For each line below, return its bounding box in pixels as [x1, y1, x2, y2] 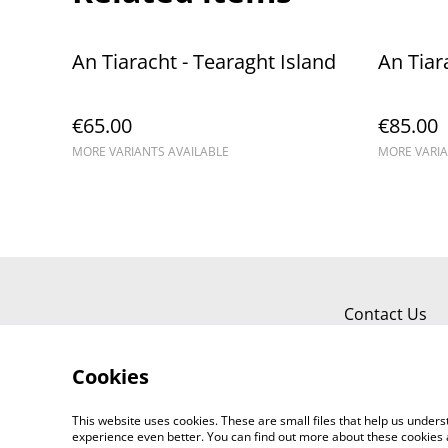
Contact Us [344, 303, 427, 325]
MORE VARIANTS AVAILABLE [72, 142, 229, 160]
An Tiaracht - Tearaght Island [72, 47, 336, 75]
